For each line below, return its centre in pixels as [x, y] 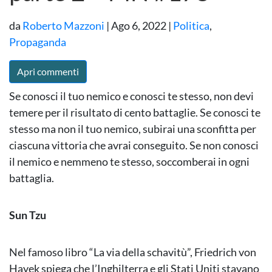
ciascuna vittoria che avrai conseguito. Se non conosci [134, 145]
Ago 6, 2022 [139, 26]
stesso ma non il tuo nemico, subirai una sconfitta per [133, 129]
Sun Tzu [28, 215]
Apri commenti [48, 72]
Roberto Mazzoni [63, 26]
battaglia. [32, 178]
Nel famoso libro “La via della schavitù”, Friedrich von [133, 252]
